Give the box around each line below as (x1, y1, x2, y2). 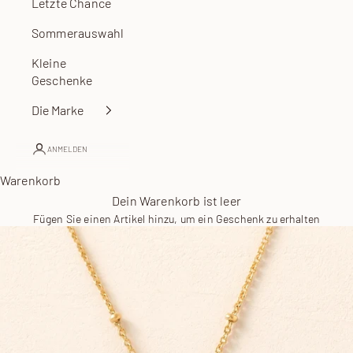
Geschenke (32, 72, 93, 87)
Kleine (32, 55, 66, 70)
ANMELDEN (47, 144, 87, 154)
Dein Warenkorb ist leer (112, 193, 241, 208)
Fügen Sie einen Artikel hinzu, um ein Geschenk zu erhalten (32, 212, 321, 225)
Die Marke (32, 102, 84, 117)
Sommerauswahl (32, 25, 124, 40)
